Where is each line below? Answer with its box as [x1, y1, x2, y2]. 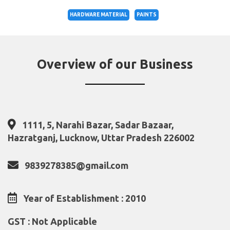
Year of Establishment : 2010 [23, 193, 146, 204]
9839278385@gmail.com [25, 160, 128, 171]
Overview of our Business [37, 57, 193, 72]
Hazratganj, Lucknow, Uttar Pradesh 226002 [8, 132, 195, 143]
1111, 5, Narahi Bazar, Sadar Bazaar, [22, 120, 174, 130]
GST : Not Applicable [8, 216, 97, 227]
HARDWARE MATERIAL [70, 12, 127, 18]
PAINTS [137, 12, 157, 18]
